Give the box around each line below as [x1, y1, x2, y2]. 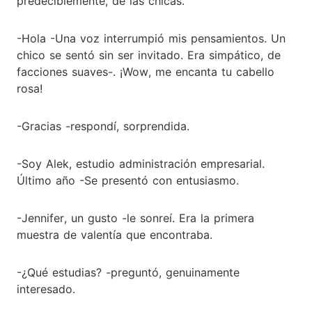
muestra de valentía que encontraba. [17, 227, 212, 242]
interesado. [17, 281, 75, 296]
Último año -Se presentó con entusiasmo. [17, 173, 239, 187]
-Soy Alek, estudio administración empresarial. [17, 156, 265, 171]
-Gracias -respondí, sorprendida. [17, 118, 189, 133]
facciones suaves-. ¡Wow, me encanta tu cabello [17, 64, 274, 79]
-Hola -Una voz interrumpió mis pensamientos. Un [17, 31, 286, 45]
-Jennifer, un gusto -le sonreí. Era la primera [17, 210, 254, 225]
